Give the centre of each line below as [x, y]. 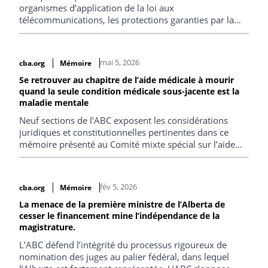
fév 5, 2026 [118, 186]
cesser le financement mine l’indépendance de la [119, 215]
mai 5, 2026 [119, 62]
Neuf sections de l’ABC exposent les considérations [124, 120]
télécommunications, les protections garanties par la [127, 20]
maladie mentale [54, 103]
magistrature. [47, 227]
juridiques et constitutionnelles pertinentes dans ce [124, 132]
